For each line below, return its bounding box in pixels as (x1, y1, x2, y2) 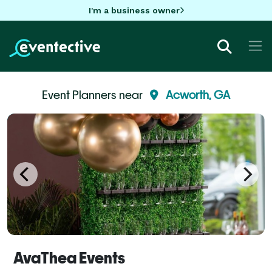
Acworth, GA (166, 87, 230, 101)
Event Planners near (42, 87, 145, 101)
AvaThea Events (13, 248, 125, 267)
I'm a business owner (88, 5, 180, 15)
